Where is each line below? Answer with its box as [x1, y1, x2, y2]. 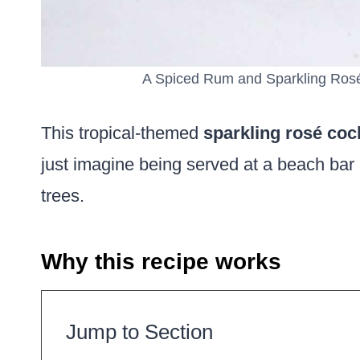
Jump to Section [66, 320, 213, 345]
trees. [41, 186, 84, 206]
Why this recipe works [41, 249, 281, 274]
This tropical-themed [41, 123, 198, 143]
